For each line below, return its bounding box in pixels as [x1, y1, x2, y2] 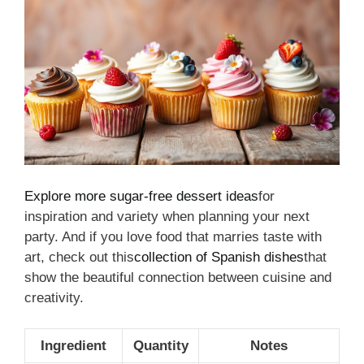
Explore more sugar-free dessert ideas [24, 188, 258, 204]
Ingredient [41, 338, 106, 354]
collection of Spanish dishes [134, 249, 304, 265]
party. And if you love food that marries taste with [24, 228, 322, 245]
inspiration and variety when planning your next [24, 208, 310, 224]
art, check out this [24, 249, 134, 265]
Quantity [132, 338, 188, 354]
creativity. [24, 289, 84, 305]
